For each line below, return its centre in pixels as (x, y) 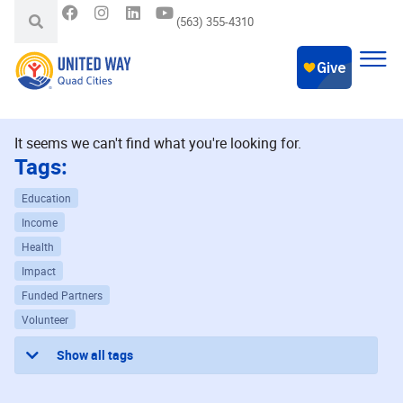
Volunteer (45, 319)
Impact (39, 271)
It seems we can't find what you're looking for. (158, 143)
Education (46, 198)
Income (40, 222)
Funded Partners (62, 295)
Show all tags (95, 355)
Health (38, 246)
